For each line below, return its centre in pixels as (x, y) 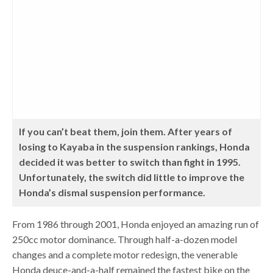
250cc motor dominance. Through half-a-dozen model (125, 239)
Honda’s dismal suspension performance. (112, 192)
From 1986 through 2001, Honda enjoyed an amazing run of (136, 224)
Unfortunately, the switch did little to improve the (132, 177)
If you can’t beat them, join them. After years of (126, 131)
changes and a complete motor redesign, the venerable (125, 254)
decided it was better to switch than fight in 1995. (130, 162)
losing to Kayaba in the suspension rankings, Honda (135, 147)
